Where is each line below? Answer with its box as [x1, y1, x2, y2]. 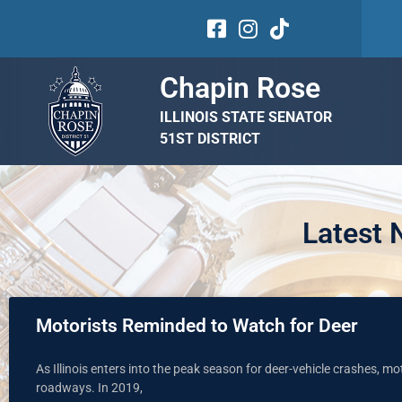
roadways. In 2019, [36, 380, 143, 395]
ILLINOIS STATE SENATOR [159, 109, 332, 127]
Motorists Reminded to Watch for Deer [36, 315, 358, 336]
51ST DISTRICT [159, 130, 260, 148]
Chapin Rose [159, 71, 320, 106]
